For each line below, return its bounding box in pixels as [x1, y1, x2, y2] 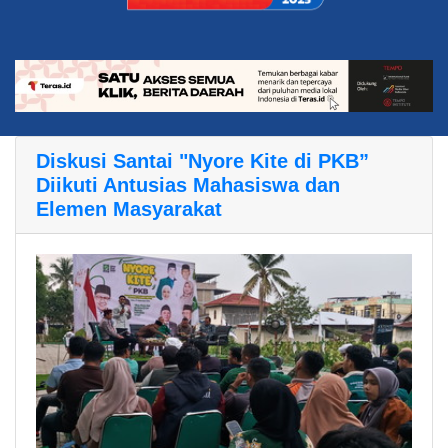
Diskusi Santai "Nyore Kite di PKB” [36, 150, 369, 173]
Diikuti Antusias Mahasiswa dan [36, 174, 340, 197]
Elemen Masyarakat [36, 198, 222, 221]
